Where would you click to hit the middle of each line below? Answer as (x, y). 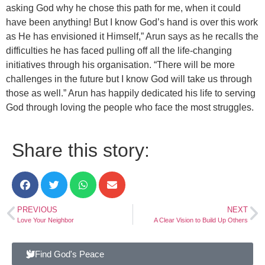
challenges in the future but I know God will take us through (129, 79)
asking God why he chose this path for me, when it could (123, 8)
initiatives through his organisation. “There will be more (120, 64)
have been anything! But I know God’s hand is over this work (132, 22)
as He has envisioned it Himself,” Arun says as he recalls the (132, 36)
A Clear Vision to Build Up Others (201, 220)
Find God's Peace (70, 254)
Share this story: (81, 150)
